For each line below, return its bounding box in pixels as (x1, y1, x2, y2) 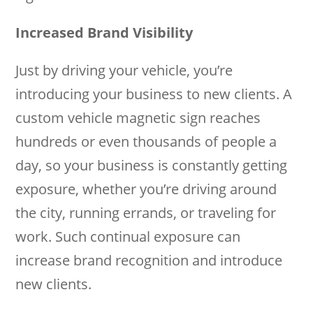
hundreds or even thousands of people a (15, 132, 277, 151)
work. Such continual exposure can (15, 227, 241, 246)
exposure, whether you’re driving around (15, 180, 277, 198)
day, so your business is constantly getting (15, 156, 288, 175)
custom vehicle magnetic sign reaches (15, 108, 261, 127)
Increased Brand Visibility (15, 23, 194, 42)
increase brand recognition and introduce (15, 251, 283, 270)
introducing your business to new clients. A (15, 85, 293, 103)
